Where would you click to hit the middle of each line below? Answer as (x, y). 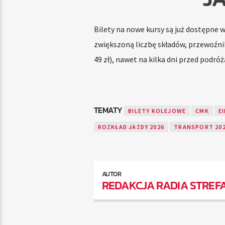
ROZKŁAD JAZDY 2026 (131, 127)
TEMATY (109, 110)
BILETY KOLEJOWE (157, 110)
